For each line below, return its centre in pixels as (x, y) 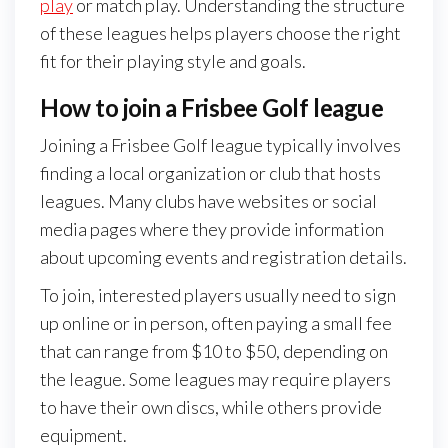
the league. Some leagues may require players (215, 378)
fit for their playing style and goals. (173, 60)
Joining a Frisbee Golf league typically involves (220, 144)
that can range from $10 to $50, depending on (214, 350)
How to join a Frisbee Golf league (212, 107)
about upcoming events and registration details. (223, 256)
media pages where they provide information (212, 228)
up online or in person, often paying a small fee (216, 322)
